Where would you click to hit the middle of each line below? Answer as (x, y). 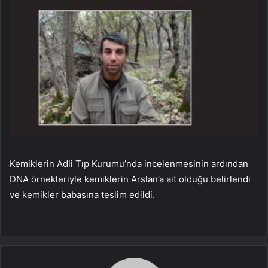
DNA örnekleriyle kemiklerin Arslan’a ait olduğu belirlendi (130, 179)
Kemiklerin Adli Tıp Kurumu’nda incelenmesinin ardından (129, 164)
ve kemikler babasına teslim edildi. (82, 195)
